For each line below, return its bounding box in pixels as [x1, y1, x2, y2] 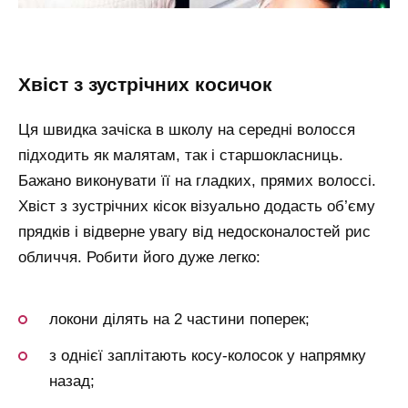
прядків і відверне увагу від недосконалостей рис [18, 222, 371, 240]
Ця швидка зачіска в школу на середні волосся [18, 120, 355, 138]
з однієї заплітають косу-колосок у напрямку [49, 347, 366, 365]
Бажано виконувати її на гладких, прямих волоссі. [18, 171, 376, 189]
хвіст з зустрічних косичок [31, 74, 272, 97]
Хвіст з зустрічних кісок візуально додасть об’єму [18, 197, 375, 215]
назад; [49, 372, 95, 391]
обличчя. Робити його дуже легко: [18, 248, 260, 266]
